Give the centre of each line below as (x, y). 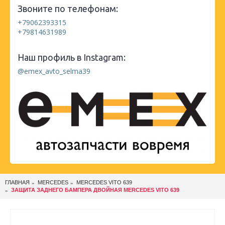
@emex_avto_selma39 (54, 71)
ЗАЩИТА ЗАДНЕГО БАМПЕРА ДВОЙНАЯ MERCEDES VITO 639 (95, 190)
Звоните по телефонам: (68, 9)
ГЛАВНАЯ (17, 182)
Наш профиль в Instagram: (72, 58)
